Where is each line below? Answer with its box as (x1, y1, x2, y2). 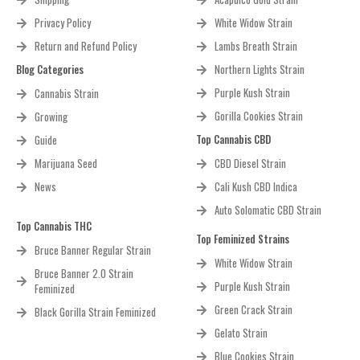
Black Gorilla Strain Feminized (34, 304, 156, 321)
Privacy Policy (34, 14, 91, 31)
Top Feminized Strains (196, 231, 289, 247)
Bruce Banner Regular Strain (34, 242, 151, 259)
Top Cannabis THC (16, 218, 92, 235)
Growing (34, 108, 67, 125)
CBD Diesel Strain (214, 155, 286, 172)
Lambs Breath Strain (214, 38, 297, 55)
